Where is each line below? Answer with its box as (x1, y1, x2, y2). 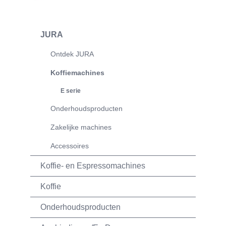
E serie (61, 87, 81, 95)
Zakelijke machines (50, 123, 111, 132)
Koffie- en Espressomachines (40, 161, 145, 171)
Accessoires (50, 142, 89, 150)
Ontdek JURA (50, 50, 94, 59)
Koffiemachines (50, 69, 104, 77)
